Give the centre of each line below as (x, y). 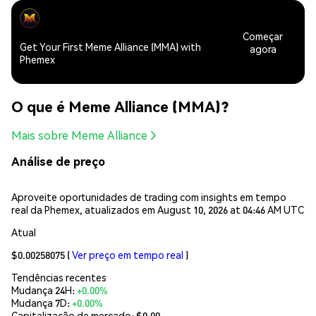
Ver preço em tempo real (128, 254)
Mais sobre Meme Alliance (79, 135)
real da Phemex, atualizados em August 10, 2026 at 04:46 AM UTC (158, 209)
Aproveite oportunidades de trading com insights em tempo (149, 196)
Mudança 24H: (44, 290)
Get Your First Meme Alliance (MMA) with (110, 47)
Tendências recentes (59, 277)
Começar (263, 36)
